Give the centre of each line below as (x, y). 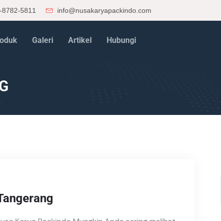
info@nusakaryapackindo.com (103, 10)
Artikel (80, 40)
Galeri (42, 40)
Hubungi (121, 40)
